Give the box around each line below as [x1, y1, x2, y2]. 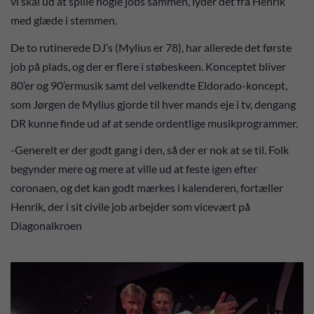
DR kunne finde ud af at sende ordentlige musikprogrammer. [11, 116, 300, 130]
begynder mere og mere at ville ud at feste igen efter [11, 162, 257, 176]
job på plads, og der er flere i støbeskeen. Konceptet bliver [11, 59, 286, 73]
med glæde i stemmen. [11, 13, 121, 27]
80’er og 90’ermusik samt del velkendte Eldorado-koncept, [11, 78, 287, 92]
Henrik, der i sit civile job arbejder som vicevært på [11, 200, 250, 214]
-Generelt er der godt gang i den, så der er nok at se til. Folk [11, 143, 289, 157]
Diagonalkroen [11, 219, 82, 233]
